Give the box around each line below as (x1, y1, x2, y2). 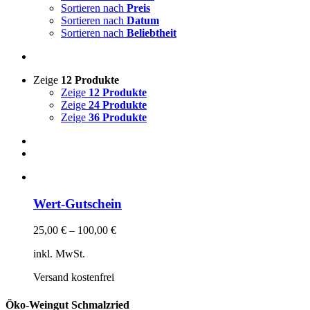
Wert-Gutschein (33, 196, 122, 211)
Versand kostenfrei (33, 271, 114, 284)
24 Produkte (89, 99, 147, 111)
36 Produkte (89, 111, 147, 123)
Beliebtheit (127, 27, 176, 39)
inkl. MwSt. (33, 248, 85, 260)
